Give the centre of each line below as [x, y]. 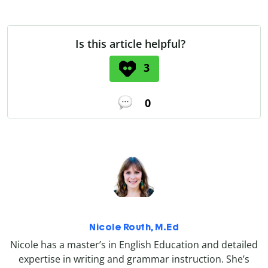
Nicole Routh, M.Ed [134, 227]
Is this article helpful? [130, 43]
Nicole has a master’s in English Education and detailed [134, 245]
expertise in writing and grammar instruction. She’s [134, 259]
